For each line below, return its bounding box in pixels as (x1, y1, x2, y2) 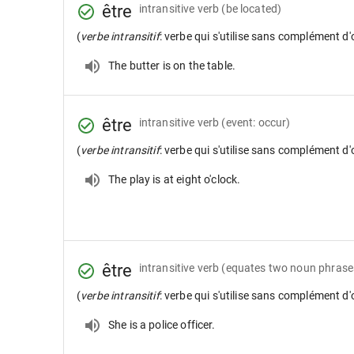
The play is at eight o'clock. (108, 172, 241, 186)
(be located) (221, 2, 282, 15)
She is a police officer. (108, 318, 216, 331)
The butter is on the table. (108, 58, 236, 72)
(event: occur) (221, 115, 291, 129)
